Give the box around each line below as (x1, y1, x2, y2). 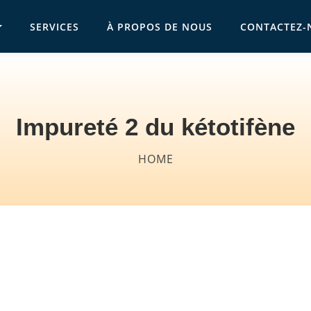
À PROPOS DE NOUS (107, 19, 213, 33)
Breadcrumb (16, 142, 140, 165)
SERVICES (30, 19, 80, 33)
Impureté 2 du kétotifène (16, 112, 295, 140)
